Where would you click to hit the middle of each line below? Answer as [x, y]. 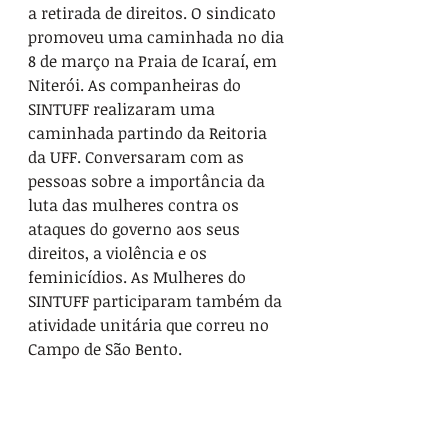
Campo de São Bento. [105, 349]
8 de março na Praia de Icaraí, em [154, 61]
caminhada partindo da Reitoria [149, 133]
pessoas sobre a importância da [148, 181]
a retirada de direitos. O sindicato [154, 13]
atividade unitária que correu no [150, 325]
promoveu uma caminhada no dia [158, 37]
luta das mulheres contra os [135, 205]
